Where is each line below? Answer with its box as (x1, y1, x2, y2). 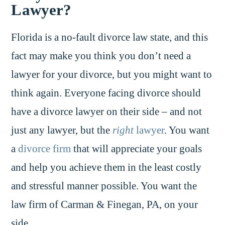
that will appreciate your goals (71, 143, 202, 155)
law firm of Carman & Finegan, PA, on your (11, 199, 198, 210)
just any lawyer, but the (11, 125, 113, 136)
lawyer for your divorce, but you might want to (11, 69, 212, 80)
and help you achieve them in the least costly (11, 162, 202, 173)
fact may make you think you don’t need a (11, 50, 191, 62)
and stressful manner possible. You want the (11, 180, 197, 192)
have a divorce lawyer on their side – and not (11, 106, 202, 118)
